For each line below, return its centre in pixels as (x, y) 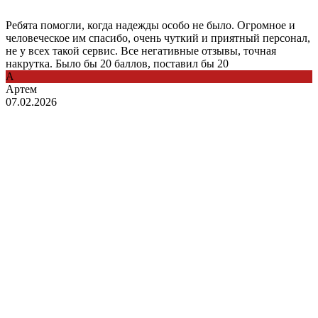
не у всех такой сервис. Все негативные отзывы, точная (141, 50)
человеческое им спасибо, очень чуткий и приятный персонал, (158, 38)
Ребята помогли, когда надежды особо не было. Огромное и (150, 25)
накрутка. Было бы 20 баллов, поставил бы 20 (117, 63)
